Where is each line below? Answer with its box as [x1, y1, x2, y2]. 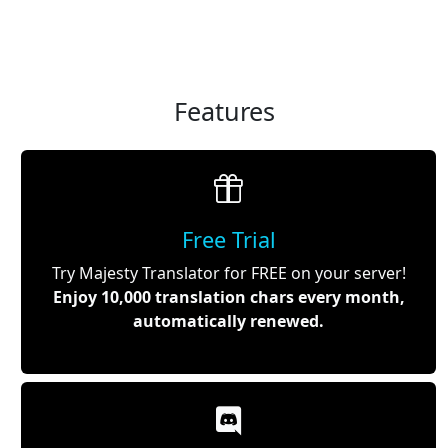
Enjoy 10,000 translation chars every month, [52, 285, 405, 308]
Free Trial [181, 224, 276, 254]
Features [173, 93, 275, 128]
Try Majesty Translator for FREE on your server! [51, 261, 406, 284]
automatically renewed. [133, 309, 324, 332]
